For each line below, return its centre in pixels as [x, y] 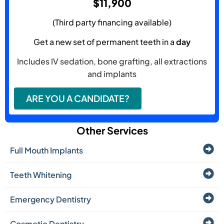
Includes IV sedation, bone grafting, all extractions [112, 61]
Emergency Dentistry [50, 199]
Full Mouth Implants [46, 150]
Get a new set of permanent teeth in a [105, 42]
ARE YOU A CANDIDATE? [78, 98]
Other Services [112, 130]
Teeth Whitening [41, 174]
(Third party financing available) [112, 22]
